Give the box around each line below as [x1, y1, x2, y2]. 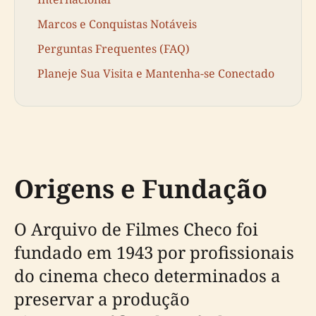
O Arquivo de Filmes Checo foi [14, 217, 258, 241]
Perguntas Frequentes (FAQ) [37, 41, 190, 57]
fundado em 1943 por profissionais [14, 240, 294, 264]
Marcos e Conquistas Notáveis [37, 16, 197, 32]
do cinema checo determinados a [14, 263, 281, 287]
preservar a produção [14, 286, 190, 310]
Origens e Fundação [14, 171, 267, 206]
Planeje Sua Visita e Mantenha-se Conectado [37, 66, 274, 82]
